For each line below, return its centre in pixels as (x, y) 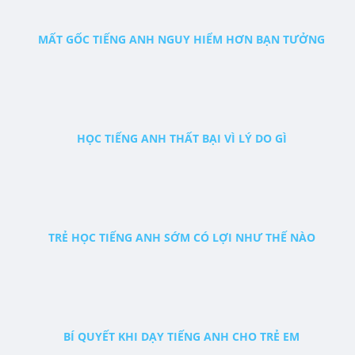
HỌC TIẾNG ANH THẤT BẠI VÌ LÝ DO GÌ (181, 138)
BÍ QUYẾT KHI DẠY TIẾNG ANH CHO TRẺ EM (181, 336)
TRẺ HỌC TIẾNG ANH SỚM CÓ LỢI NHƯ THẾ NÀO (181, 237)
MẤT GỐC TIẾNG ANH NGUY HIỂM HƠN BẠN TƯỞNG (181, 39)
